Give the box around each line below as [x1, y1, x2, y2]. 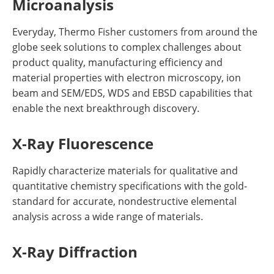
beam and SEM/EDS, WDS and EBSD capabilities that [12, 86, 253, 99]
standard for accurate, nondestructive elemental [12, 194, 237, 207]
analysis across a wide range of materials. [12, 210, 203, 223]
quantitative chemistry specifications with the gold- [12, 179, 247, 192]
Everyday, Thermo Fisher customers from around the [12, 25, 257, 38]
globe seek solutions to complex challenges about [12, 40, 242, 53]
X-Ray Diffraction [12, 242, 138, 262]
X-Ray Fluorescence [12, 133, 154, 154]
